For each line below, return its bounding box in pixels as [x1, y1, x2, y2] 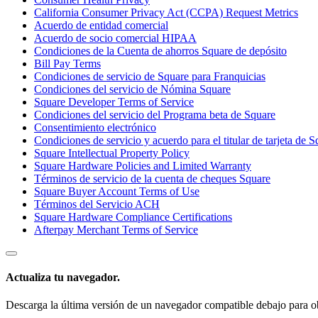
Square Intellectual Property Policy [34, 147, 190, 160]
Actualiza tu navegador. [6, 270, 120, 283]
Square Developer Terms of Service [34, 96, 194, 109]
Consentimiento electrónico [34, 121, 156, 134]
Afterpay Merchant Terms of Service [34, 224, 198, 236]
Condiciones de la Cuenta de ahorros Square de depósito [34, 45, 287, 57]
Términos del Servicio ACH [34, 198, 160, 211]
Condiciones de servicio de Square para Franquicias [34, 70, 265, 83]
